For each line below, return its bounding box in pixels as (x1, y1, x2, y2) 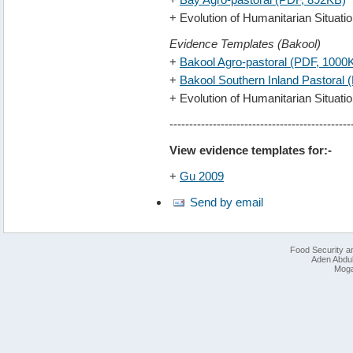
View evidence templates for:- (169, 143, 332, 157)
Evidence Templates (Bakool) (169, 36, 321, 50)
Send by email (190, 195, 263, 209)
